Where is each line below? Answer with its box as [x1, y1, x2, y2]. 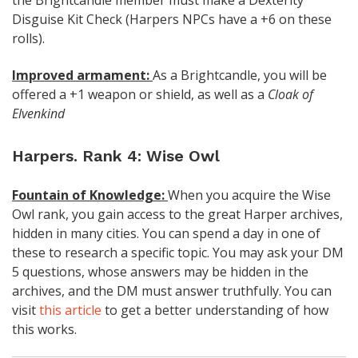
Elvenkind [12, 104, 65, 122]
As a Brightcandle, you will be [153, 66, 327, 84]
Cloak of [268, 85, 313, 103]
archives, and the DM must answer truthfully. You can [12, 281, 332, 300]
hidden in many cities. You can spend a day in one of [12, 224, 320, 242]
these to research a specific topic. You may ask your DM [12, 243, 344, 261]
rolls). [12, 29, 45, 47]
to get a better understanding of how [101, 300, 328, 319]
